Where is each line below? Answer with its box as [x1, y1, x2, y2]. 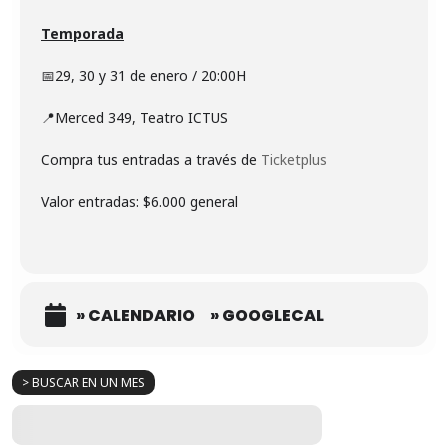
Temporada [41, 24, 124, 43]
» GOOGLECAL [210, 304, 324, 327]
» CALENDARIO [76, 304, 195, 327]
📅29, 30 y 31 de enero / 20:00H [41, 66, 246, 85]
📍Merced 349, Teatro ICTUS [41, 108, 228, 127]
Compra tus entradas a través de [41, 150, 261, 169]
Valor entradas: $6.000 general [41, 192, 238, 211]
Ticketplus [261, 150, 327, 169]
